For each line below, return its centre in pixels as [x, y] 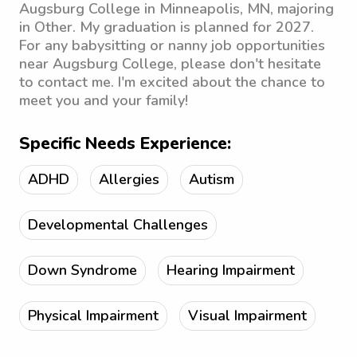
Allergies [129, 179]
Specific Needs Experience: [125, 143]
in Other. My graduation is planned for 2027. [167, 27]
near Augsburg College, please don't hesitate [170, 64]
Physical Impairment [93, 316]
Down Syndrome [82, 270]
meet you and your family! [104, 100]
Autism [212, 179]
